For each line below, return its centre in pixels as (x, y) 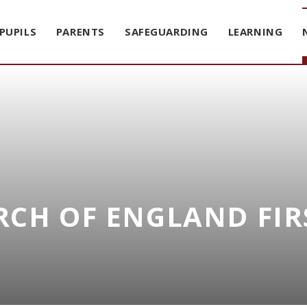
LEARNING (255, 32)
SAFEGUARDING (167, 32)
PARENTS (81, 32)
